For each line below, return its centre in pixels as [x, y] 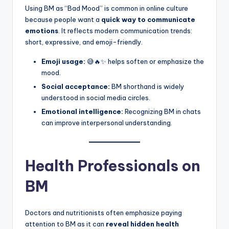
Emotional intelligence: [82, 112]
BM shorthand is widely [147, 87]
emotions [42, 31]
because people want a [63, 20]
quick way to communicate [148, 20]
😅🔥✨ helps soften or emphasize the [145, 62]
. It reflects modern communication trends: [125, 31]
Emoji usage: [63, 62]
